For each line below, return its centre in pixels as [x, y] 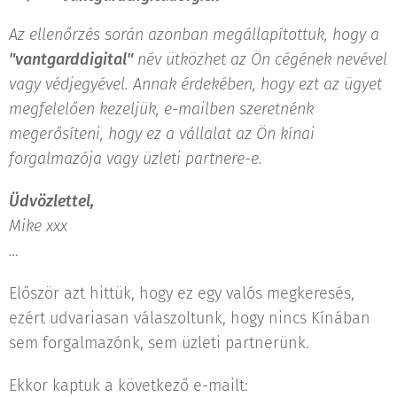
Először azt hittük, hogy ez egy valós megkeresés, [182, 293]
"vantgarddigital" [71, 59]
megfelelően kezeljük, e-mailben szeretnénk [161, 109]
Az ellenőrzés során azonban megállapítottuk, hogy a [194, 34]
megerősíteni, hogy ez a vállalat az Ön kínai [162, 133]
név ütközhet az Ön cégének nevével [260, 59]
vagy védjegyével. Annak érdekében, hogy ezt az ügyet [195, 84]
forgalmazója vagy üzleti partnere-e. [136, 158]
